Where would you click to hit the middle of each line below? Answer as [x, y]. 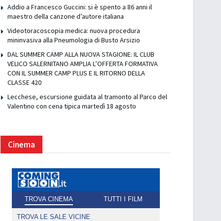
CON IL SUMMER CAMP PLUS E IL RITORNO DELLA [76, 73]
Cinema [21, 144]
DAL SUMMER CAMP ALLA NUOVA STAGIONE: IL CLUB [81, 54]
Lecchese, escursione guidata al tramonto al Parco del [87, 96]
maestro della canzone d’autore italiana [66, 16]
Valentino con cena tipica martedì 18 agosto [72, 106]
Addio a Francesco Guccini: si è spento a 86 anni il [80, 7]
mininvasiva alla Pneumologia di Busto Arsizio [74, 40]
